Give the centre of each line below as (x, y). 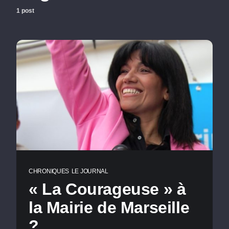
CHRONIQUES (49, 171)
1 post (25, 11)
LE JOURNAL (90, 171)
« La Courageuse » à (107, 189)
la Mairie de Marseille (109, 208)
